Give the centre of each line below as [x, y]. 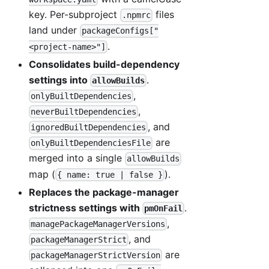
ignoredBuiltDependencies [89, 128]
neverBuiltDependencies [84, 112]
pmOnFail [164, 208]
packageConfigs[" [120, 31]
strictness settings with [86, 207]
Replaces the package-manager [104, 192]
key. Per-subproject [74, 15]
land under [54, 30]
